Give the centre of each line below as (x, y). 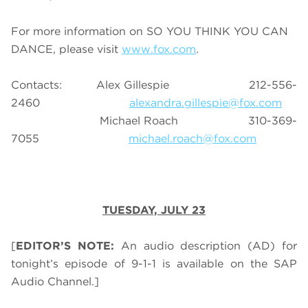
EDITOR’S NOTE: (68, 246)
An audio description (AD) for (209, 246)
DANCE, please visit (66, 49)
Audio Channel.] (58, 282)
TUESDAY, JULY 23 (154, 210)
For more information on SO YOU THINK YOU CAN (150, 32)
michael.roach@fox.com (192, 139)
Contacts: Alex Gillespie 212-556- (154, 85)
